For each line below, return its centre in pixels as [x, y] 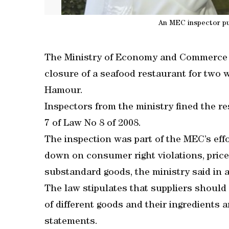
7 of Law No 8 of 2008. [93, 124]
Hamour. [64, 91]
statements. [71, 222]
